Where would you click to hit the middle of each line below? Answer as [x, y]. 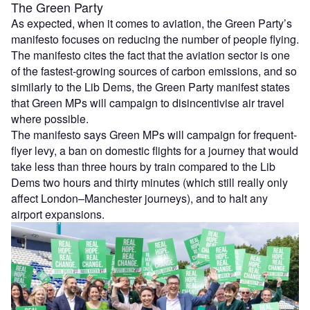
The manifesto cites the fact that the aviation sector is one [151, 55]
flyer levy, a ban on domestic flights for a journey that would [155, 151]
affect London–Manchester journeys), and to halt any [139, 199]
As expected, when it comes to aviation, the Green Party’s [152, 24]
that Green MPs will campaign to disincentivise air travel [148, 103]
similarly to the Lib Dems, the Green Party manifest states [151, 87]
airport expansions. [59, 215]
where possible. [51, 119]
